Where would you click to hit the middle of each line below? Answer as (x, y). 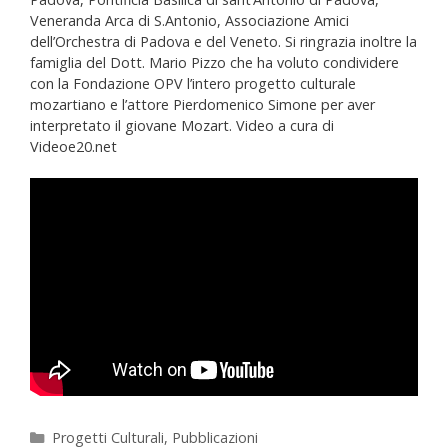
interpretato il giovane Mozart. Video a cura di (182, 125)
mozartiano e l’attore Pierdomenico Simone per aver (202, 104)
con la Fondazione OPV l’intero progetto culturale (193, 83)
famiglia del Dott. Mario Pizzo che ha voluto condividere (214, 62)
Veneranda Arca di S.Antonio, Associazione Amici (189, 20)
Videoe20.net (73, 146)
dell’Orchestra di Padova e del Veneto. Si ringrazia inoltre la (223, 41)
